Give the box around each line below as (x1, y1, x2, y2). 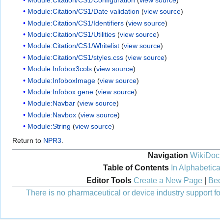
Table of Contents (103, 163, 169, 172)
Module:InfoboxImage (27, 76, 96, 84)
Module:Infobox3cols (27, 65, 92, 73)
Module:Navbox (27, 110, 77, 119)
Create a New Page (133, 176, 202, 185)
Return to (12, 137, 43, 145)
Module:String (27, 122, 71, 131)
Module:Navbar (27, 99, 76, 108)
